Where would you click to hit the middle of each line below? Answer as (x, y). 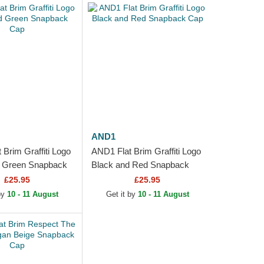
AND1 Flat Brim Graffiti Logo (146, 151)
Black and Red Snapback (140, 165)
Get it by (122, 194)
